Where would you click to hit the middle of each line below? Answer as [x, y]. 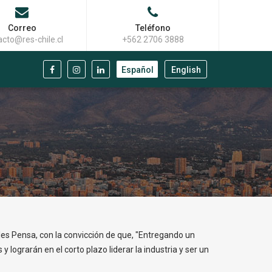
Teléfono [153, 28]
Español [137, 70]
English [186, 70]
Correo [22, 28]
